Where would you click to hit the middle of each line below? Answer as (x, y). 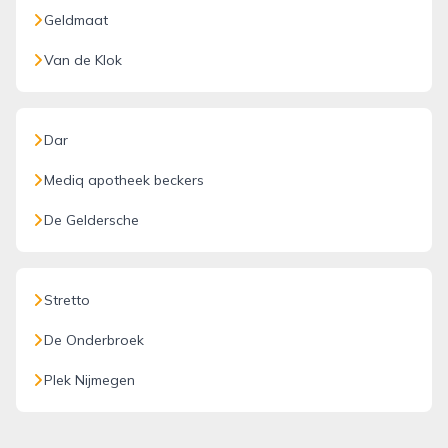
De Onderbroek (94, 340)
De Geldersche (91, 220)
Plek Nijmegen (89, 380)
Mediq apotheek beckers (124, 180)
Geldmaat (76, 20)
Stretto (67, 300)
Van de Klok (83, 60)
